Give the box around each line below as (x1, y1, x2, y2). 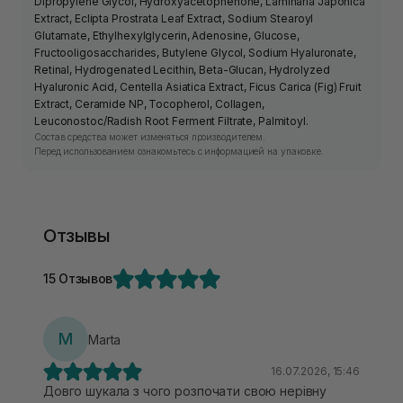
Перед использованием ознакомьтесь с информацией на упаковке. (34, 146, 324, 157)
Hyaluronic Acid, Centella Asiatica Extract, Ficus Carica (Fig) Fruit (34, 80, 362, 94)
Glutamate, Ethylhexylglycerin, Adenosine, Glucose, (34, 29, 300, 43)
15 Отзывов (43, 271, 113, 287)
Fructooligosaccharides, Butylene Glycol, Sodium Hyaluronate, (34, 46, 356, 60)
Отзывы (43, 225, 111, 247)
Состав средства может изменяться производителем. (34, 131, 266, 143)
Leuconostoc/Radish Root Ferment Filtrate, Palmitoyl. (34, 114, 309, 129)
